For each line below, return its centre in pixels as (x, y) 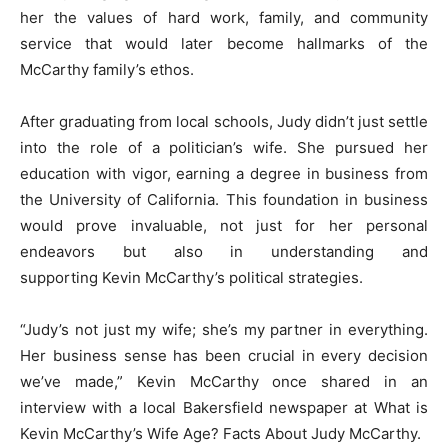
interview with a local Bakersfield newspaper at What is (224, 407)
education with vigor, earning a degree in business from (224, 173)
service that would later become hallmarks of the (224, 43)
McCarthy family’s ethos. (107, 69)
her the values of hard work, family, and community (224, 17)
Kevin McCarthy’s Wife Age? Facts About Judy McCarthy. (220, 433)
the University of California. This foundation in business (224, 199)
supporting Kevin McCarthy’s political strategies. (191, 277)
